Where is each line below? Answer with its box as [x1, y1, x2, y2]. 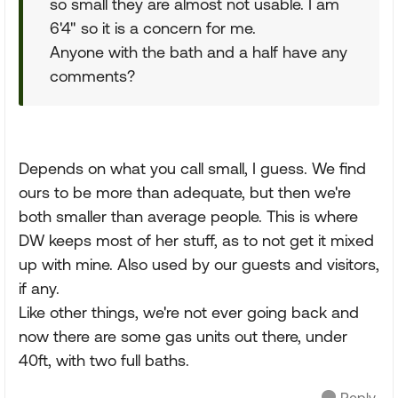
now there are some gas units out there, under [19, 327, 347, 346]
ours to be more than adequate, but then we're [19, 183, 351, 202]
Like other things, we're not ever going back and [19, 303, 359, 322]
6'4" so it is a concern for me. [50, 19, 256, 37]
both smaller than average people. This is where [19, 207, 358, 226]
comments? [50, 67, 135, 85]
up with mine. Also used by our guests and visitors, [19, 255, 379, 274]
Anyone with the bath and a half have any [50, 43, 347, 61]
